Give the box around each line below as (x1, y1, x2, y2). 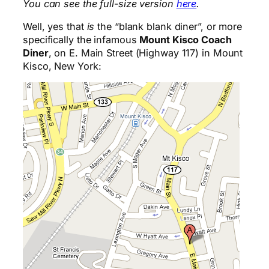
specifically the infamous (23, 34, 140, 46)
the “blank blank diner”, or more (94, 20, 243, 33)
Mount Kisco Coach (139, 34, 232, 46)
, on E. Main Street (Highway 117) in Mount (48, 47, 243, 59)
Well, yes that (23, 20, 87, 33)
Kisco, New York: (23, 60, 101, 73)
